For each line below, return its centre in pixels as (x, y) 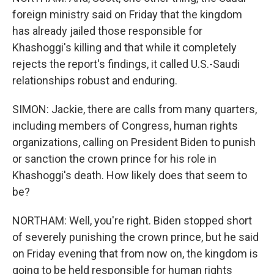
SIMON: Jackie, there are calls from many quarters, (135, 109)
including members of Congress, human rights (125, 126)
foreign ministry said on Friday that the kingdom (127, 14)
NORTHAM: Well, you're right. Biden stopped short (132, 220)
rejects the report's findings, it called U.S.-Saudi (126, 64)
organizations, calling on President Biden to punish (134, 142)
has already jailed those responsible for (107, 31)
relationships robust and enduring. (95, 80)
